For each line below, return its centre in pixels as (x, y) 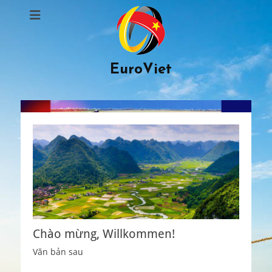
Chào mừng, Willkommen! (104, 233)
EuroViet (141, 70)
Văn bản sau (58, 251)
